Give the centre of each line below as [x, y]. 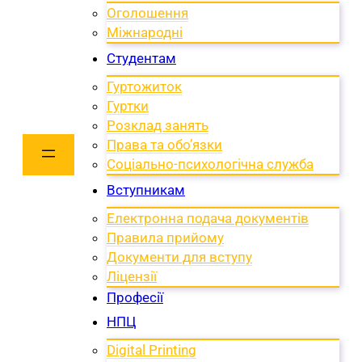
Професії [135, 297]
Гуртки [128, 105]
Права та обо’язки [164, 144]
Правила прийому [165, 237]
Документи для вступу [179, 257]
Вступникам [146, 189]
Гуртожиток [144, 86]
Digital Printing [152, 349]
